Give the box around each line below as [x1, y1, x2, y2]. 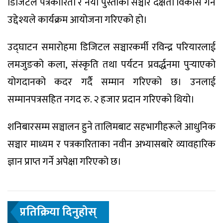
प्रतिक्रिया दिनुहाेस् [20, 202, 97, 222]
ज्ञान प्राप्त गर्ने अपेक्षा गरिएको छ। [7, 153, 121, 170]
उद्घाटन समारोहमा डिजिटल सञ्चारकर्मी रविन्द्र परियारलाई [7, 38, 216, 56]
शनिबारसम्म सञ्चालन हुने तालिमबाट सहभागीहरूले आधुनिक [7, 118, 216, 135]
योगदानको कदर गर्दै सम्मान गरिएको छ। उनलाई [7, 73, 216, 91]
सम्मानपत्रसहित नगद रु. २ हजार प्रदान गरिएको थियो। [7, 91, 195, 108]
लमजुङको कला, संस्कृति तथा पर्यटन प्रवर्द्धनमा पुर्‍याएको [7, 56, 216, 73]
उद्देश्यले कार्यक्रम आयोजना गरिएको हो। [7, 11, 147, 28]
